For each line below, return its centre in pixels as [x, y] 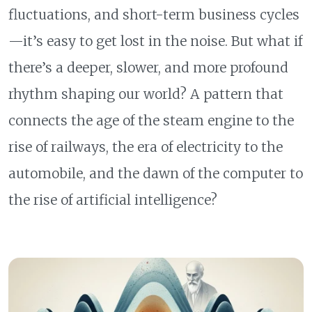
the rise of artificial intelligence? [113, 200]
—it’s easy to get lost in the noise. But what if [155, 41]
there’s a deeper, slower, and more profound [148, 68]
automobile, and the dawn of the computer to [156, 173]
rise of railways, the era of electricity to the [146, 147]
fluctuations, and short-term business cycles [154, 15]
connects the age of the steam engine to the [151, 120]
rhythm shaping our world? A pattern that [146, 94]
